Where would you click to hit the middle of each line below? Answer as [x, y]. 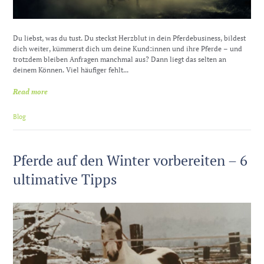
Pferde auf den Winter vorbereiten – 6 [131, 161]
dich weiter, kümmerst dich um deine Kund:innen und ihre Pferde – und [128, 48]
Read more [31, 92]
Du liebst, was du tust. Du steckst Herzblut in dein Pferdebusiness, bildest [130, 38]
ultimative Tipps [65, 179]
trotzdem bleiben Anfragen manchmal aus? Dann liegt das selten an [120, 59]
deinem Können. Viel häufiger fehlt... [71, 70]
